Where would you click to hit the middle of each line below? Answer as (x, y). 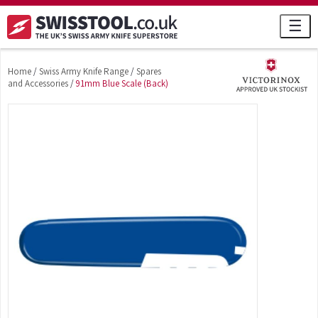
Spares (149, 71)
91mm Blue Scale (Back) (122, 83)
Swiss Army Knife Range (84, 71)
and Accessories (38, 83)
